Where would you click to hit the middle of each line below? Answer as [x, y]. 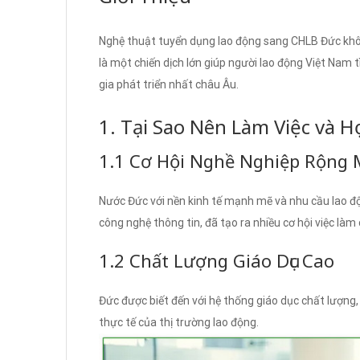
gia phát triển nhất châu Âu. [169, 85]
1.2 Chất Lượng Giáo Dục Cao [217, 261]
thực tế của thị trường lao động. [179, 323]
